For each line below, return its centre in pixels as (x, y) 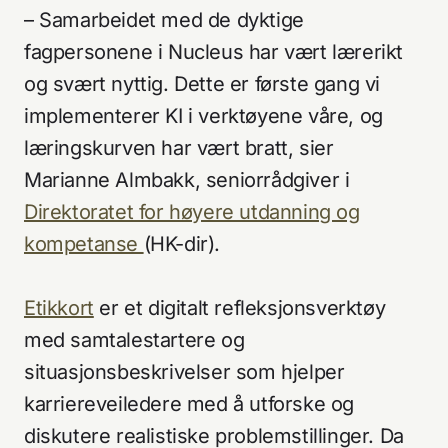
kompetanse (81, 244)
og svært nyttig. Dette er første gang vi (202, 84)
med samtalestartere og (134, 340)
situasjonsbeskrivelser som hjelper (184, 372)
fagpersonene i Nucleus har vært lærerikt (214, 52)
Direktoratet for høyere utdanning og (192, 212)
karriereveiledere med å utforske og (189, 404)
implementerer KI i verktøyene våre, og (203, 116)
